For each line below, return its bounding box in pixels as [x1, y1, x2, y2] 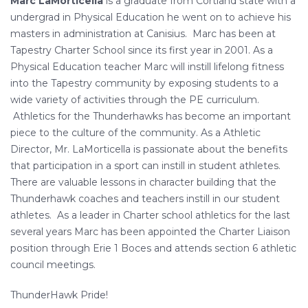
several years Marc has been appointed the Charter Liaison [10, 225, 290, 239]
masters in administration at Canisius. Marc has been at [10, 27, 276, 41]
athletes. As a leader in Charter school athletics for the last [10, 209, 290, 222]
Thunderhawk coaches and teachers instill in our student [10, 192, 280, 206]
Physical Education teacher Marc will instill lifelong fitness [10, 60, 284, 74]
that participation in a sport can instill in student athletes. [10, 159, 280, 173]
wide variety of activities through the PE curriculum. [10, 93, 259, 107]
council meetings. [10, 258, 96, 272]
